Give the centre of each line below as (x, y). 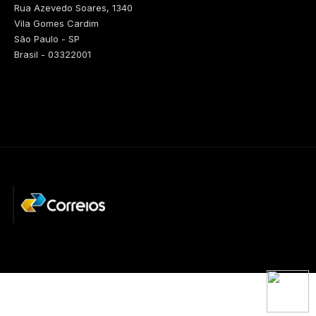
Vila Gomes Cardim (56, 23)
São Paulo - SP (47, 39)
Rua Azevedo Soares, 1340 (73, 8)
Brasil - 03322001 (53, 54)
